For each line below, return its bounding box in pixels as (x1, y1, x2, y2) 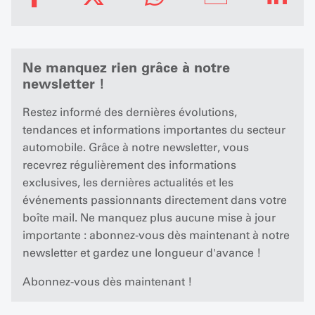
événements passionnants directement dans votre (22, 193, 287, 207)
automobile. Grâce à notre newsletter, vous (22, 141, 249, 154)
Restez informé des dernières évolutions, (22, 105, 237, 119)
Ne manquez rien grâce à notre (22, 59, 230, 76)
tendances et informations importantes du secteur (22, 123, 285, 136)
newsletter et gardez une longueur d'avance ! (22, 246, 261, 259)
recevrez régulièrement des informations (22, 158, 236, 172)
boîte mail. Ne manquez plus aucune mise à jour (22, 211, 276, 224)
